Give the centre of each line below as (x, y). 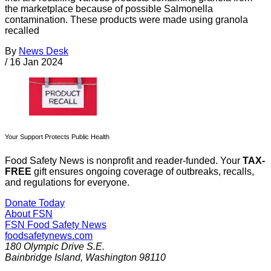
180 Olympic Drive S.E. (55, 247)
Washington (111, 258)
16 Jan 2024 (36, 62)
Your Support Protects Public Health (57, 137)
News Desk (44, 51)
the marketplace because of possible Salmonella (109, 8)
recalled (22, 30)
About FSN (29, 214)
